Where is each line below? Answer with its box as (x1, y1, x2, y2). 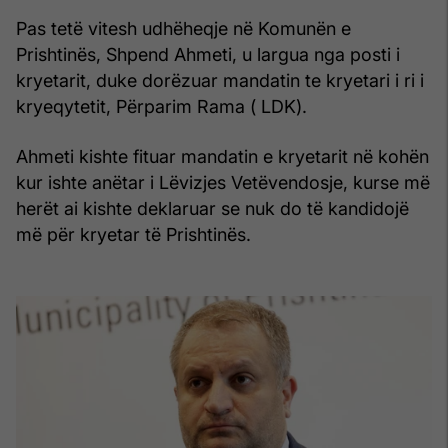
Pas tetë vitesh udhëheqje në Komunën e (16, 18, 351, 40)
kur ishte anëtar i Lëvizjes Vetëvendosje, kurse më (16, 172, 430, 194)
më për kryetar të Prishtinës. (16, 224, 251, 246)
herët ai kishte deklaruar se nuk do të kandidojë (16, 198, 409, 220)
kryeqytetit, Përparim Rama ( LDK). (16, 96, 307, 118)
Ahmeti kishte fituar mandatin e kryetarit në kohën (16, 146, 429, 168)
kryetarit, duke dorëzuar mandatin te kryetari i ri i (16, 70, 424, 92)
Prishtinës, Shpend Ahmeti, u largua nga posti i (16, 44, 400, 66)
